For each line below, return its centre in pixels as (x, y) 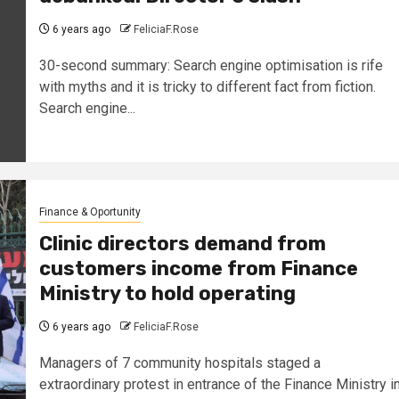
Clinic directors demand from (182, 244)
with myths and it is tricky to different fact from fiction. (207, 87)
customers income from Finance (198, 269)
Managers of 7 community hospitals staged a (179, 363)
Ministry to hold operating (167, 294)
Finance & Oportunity (90, 212)
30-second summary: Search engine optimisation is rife (211, 66)
